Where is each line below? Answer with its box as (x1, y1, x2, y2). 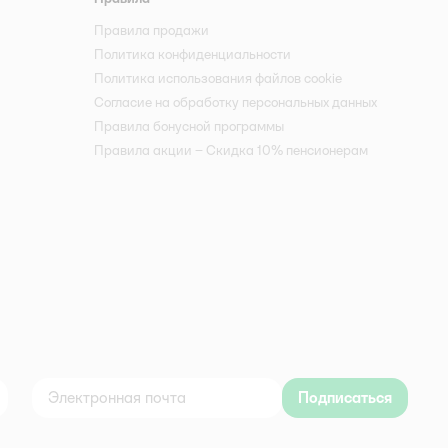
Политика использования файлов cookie (94, 69, 343, 86)
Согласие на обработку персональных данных (94, 93, 378, 110)
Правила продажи (94, 21, 210, 38)
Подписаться (297, 387, 392, 407)
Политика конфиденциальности (94, 45, 292, 62)
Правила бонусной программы (94, 117, 285, 134)
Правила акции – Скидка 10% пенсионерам (94, 141, 369, 158)
